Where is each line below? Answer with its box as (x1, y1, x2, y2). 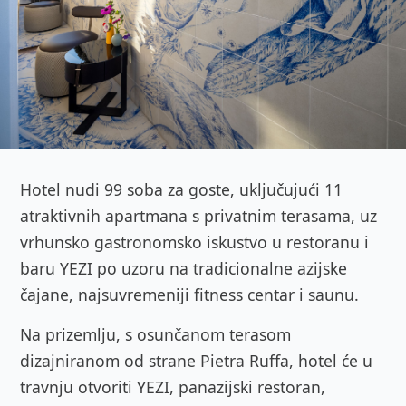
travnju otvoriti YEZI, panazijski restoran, (20, 375, 325, 398)
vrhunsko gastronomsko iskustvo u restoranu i (20, 230, 369, 253)
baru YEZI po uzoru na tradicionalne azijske (20, 256, 347, 279)
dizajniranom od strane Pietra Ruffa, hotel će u (20, 349, 372, 372)
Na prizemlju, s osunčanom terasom (20, 323, 291, 345)
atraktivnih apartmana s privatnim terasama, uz (20, 204, 377, 227)
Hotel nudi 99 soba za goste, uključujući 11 (20, 178, 343, 200)
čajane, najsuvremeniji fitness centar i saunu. (20, 283, 359, 305)
